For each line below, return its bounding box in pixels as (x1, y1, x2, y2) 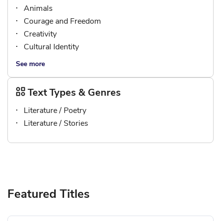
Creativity (24, 29, 57, 39)
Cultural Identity (24, 41, 79, 52)
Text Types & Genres (28, 86, 121, 99)
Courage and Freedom (24, 16, 101, 27)
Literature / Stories (24, 118, 88, 129)
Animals (24, 3, 53, 14)
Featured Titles (7, 186, 90, 202)
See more (16, 59, 45, 69)
